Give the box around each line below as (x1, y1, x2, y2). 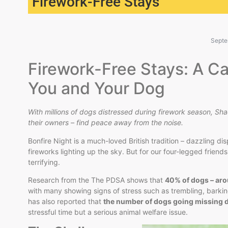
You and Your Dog (28, 78, 165, 99)
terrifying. (28, 157, 60, 166)
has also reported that (28, 196, 103, 206)
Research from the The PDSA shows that (28, 175, 165, 184)
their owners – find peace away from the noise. (28, 118, 183, 127)
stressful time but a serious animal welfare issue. (28, 207, 188, 216)
